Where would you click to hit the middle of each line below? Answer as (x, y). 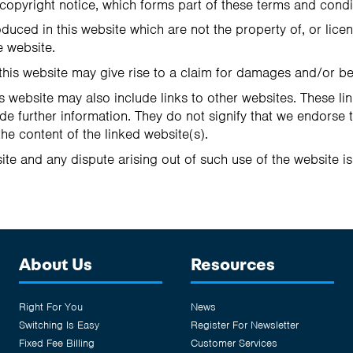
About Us (56, 264)
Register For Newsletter (245, 325)
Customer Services (234, 343)
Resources (233, 264)
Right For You (51, 307)
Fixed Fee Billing (57, 343)
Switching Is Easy (59, 325)
